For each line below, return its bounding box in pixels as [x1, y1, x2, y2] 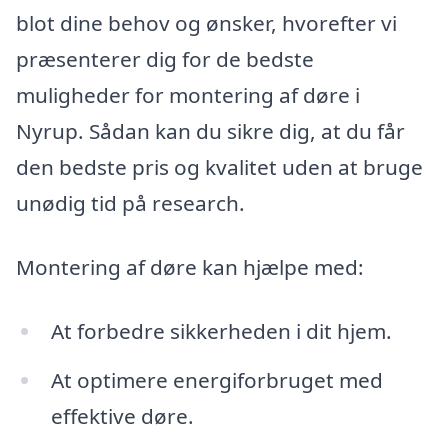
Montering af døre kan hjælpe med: [16, 252, 364, 281]
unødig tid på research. [16, 189, 245, 218]
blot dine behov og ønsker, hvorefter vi [16, 9, 397, 38]
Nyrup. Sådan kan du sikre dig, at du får [16, 117, 405, 146]
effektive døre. [50, 402, 194, 431]
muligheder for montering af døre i [16, 81, 360, 110]
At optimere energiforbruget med [50, 366, 383, 395]
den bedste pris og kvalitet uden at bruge [16, 153, 423, 182]
